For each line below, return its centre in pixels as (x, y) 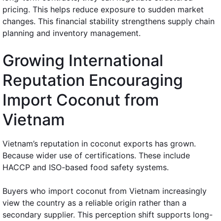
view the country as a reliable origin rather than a (94, 203)
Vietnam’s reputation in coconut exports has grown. (99, 143)
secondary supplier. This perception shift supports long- (108, 214)
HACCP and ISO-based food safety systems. (86, 167)
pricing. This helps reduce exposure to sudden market (103, 9)
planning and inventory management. (72, 33)
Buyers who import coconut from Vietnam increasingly (105, 191)
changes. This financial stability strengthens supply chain (109, 21)
